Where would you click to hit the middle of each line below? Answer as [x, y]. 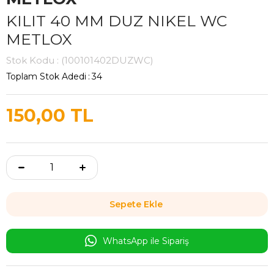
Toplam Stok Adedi [46, 76]
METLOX [39, 39]
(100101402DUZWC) [107, 60]
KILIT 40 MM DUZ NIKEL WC [117, 20]
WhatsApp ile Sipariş [146, 241]
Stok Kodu [30, 60]
